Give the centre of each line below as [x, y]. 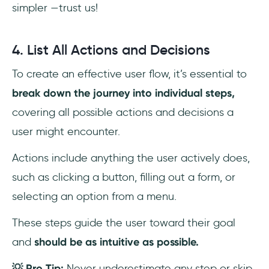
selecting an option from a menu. [96, 197]
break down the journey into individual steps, [123, 93]
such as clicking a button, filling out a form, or [124, 177]
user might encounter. [68, 132]
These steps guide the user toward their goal [124, 223]
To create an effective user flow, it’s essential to [129, 74]
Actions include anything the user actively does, [131, 158]
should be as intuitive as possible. [116, 242]
